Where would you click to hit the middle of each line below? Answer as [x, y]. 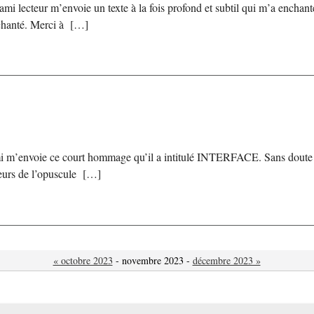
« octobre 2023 [83, 260]
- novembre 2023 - [152, 260]
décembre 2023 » [226, 260]
